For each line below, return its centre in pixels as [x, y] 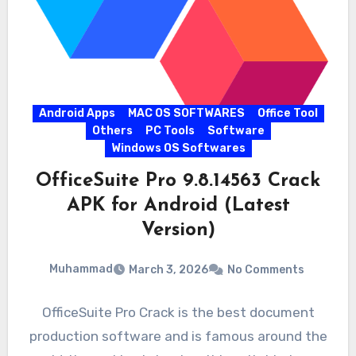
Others [112, 131]
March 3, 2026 [168, 269]
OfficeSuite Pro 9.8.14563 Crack [178, 182]
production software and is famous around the [178, 336]
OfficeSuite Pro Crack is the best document [178, 312]
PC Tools [170, 131]
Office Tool [287, 114]
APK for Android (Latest [178, 206]
